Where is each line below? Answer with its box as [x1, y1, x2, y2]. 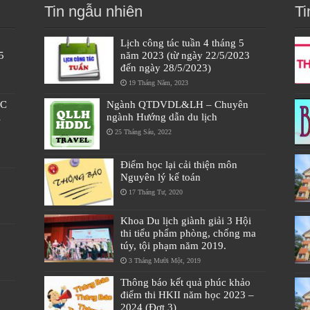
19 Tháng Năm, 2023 [128, 79, 188, 87]
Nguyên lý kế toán [120, 171, 201, 183]
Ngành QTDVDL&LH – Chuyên [106, 98, 248, 111]
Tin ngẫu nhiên [44, 3, 143, 21]
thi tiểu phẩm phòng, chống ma [120, 227, 256, 239]
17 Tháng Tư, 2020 [128, 188, 183, 197]
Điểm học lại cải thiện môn [120, 158, 237, 171]
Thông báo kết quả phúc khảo [120, 276, 250, 289]
